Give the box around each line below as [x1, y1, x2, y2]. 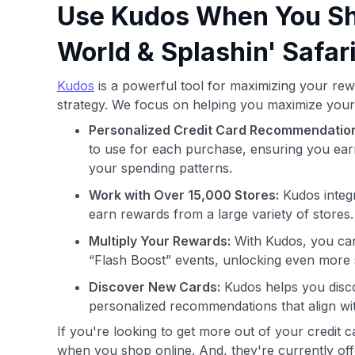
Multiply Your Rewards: [89, 233, 231, 249]
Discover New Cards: [89, 279, 220, 295]
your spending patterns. [89, 160, 232, 176]
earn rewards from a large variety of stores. [89, 206, 353, 222]
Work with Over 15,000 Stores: [89, 187, 279, 203]
